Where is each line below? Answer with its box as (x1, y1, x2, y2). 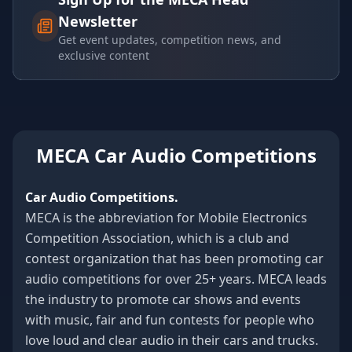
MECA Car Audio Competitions (35, 142, 317, 168)
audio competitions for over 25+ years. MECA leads (25, 270, 327, 288)
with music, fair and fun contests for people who (25, 311, 314, 328)
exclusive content (57, 48, 149, 63)
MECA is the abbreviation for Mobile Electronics (25, 209, 307, 226)
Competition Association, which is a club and (25, 229, 289, 247)
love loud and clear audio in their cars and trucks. (25, 332, 318, 349)
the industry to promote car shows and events (25, 291, 301, 308)
